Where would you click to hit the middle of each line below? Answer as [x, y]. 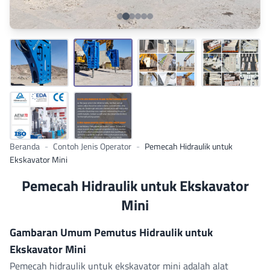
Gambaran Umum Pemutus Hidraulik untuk [111, 232]
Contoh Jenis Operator [92, 146]
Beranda [25, 146]
